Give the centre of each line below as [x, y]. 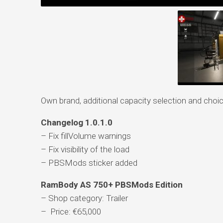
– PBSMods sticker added [89, 163]
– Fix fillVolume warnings [86, 136]
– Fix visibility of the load [85, 149]
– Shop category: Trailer [84, 198]
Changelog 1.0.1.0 [76, 122]
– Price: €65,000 [71, 211]
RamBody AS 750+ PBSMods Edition [111, 184]
